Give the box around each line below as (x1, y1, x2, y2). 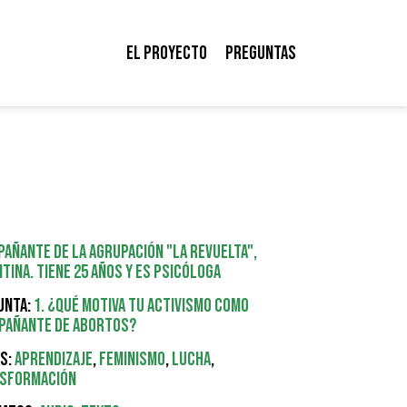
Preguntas (224, 41, 296, 65)
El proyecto (125, 41, 207, 65)
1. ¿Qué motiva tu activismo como (34, 294, 250, 318)
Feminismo (99, 348, 166, 372)
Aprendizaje (15, 348, 94, 372)
